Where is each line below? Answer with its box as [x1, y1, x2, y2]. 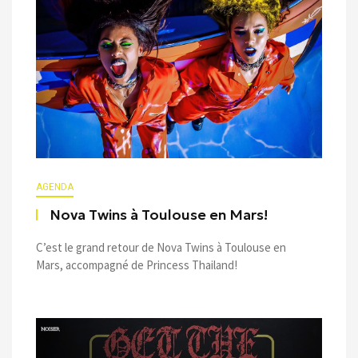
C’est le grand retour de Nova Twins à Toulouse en [36, 239, 286, 255]
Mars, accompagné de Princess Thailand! [36, 257, 237, 272]
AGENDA [36, 181, 74, 193]
